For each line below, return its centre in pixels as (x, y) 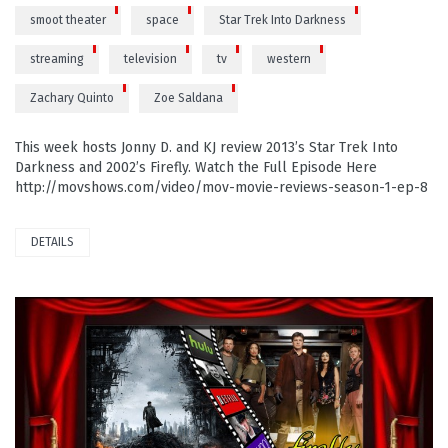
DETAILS (52, 241)
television (150, 58)
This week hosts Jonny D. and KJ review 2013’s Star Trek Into (206, 147)
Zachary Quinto (72, 97)
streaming (57, 58)
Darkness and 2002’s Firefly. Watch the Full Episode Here (196, 167)
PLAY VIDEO (45, 412)
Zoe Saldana (188, 97)
